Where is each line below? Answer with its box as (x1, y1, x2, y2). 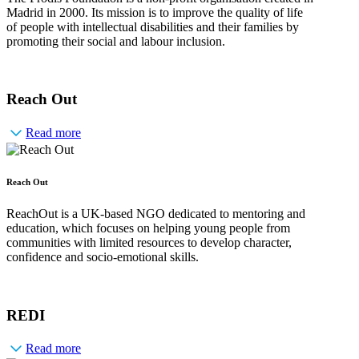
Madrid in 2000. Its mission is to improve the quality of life (6, 5, 303, 19)
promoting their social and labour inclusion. (6, 34, 225, 48)
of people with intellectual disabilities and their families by (6, 19, 299, 34)
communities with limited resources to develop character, (6, 235, 292, 249)
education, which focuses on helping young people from (6, 220, 290, 235)
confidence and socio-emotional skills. (6, 249, 199, 264)
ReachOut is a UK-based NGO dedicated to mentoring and (6, 206, 305, 220)
